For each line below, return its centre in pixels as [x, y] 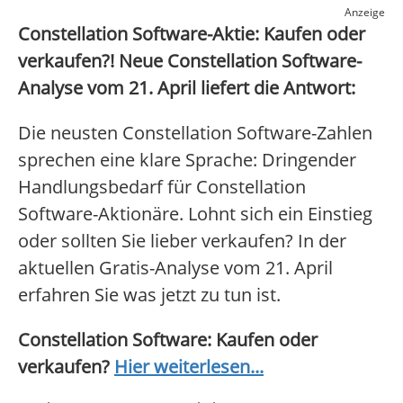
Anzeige [365, 13]
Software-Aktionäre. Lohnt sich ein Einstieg [195, 214]
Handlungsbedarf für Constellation [162, 187]
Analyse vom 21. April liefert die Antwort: [187, 88]
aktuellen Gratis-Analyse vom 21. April [175, 268]
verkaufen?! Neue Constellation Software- [190, 61]
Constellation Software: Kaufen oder [168, 340]
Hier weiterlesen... [189, 367]
